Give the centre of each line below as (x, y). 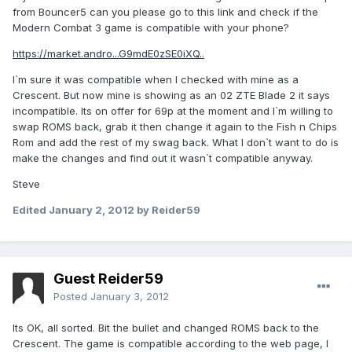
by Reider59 (167, 210)
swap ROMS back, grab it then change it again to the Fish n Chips (175, 127)
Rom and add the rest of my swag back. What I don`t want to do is (176, 143)
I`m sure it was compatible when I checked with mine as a (156, 80)
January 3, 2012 (130, 297)
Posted (72, 297)
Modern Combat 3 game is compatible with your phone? (151, 28)
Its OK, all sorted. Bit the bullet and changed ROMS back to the (166, 328)
